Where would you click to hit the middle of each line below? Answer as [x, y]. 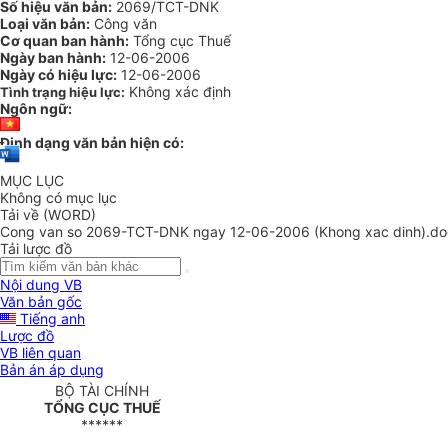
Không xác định [180, 91]
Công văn [123, 23]
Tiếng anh [50, 319]
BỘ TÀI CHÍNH [102, 391]
